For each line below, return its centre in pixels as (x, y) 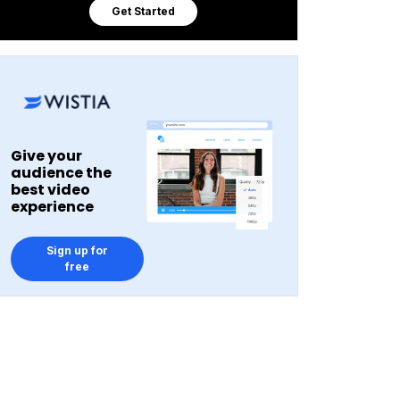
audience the (61, 173)
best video (50, 190)
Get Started (143, 11)
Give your (46, 156)
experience (52, 207)
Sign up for (77, 250)
